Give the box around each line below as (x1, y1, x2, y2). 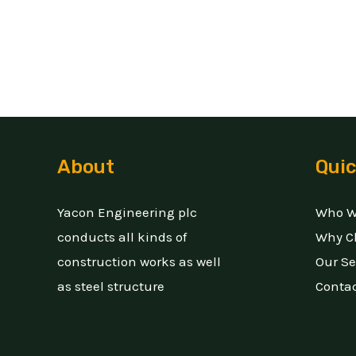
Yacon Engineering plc (57, 204, 197, 221)
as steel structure (57, 278, 164, 295)
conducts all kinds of (57, 229, 187, 246)
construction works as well (57, 253, 221, 270)
